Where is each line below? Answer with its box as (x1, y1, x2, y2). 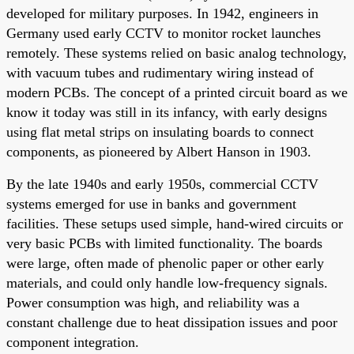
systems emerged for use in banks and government (6, 195, 296, 212)
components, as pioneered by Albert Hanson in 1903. (6, 143, 311, 160)
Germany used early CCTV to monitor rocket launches (6, 24, 321, 41)
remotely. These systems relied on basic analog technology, (6, 44, 347, 61)
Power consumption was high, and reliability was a (6, 294, 299, 311)
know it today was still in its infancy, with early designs (6, 104, 327, 120)
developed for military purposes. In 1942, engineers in (6, 5, 318, 21)
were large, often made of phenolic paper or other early (6, 254, 324, 271)
